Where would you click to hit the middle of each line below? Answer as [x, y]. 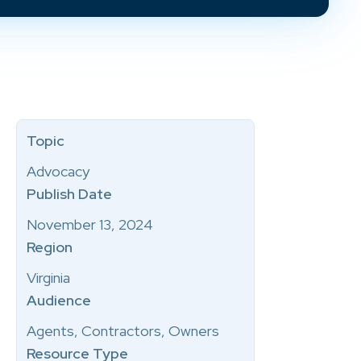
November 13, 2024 [90, 224]
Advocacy [58, 171]
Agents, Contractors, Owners [123, 331]
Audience [59, 300]
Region [50, 247]
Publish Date [69, 194]
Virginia [48, 278]
